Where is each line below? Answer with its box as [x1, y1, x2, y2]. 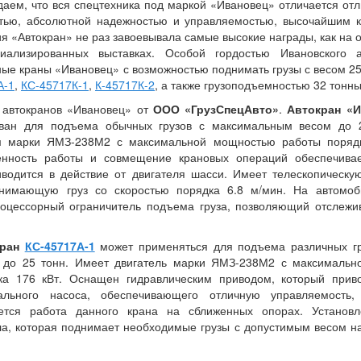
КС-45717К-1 [21, 77, 89, 93]
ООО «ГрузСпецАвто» [152, 101, 280, 118]
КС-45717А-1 [24, 238, 95, 255]
